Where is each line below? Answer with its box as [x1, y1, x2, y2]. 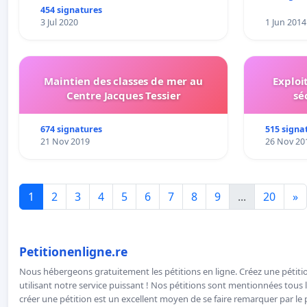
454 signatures [40, 4, 102, 16]
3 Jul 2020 [40, 16, 78, 29]
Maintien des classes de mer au [44, 74, 203, 88]
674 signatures [40, 123, 102, 136]
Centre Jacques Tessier [66, 88, 181, 103]
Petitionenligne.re [19, 243, 127, 260]
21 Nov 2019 [40, 136, 90, 148]
